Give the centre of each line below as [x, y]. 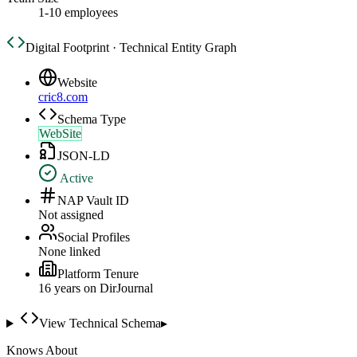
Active [75, 178]
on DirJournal [117, 288]
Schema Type [92, 120]
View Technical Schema [100, 324]
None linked [69, 252]
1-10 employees [78, 13]
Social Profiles [94, 237]
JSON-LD [84, 156]
